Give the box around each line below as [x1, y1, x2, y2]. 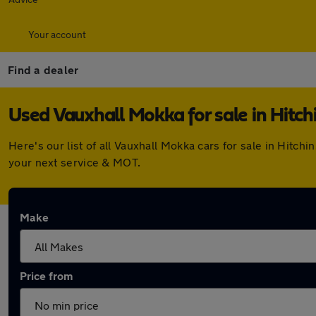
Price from [20, 269, 73, 282]
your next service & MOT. [8, 155, 141, 169]
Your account [28, 28, 86, 40]
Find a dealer [8, 63, 79, 76]
